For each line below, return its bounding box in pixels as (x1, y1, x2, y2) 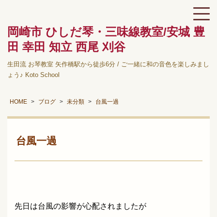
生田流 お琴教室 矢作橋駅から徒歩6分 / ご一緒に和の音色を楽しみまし (7, 61, 209, 68)
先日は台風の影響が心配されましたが (15, 202, 146, 211)
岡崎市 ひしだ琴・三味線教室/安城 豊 (7, 25, 205, 38)
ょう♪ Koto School (7, 71, 60, 78)
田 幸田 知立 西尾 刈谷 (7, 40, 125, 53)
